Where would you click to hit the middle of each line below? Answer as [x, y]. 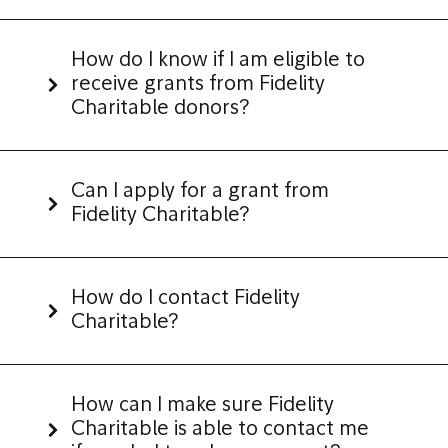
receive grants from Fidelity [198, 85]
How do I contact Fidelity [185, 299]
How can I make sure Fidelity [202, 406]
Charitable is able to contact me [220, 430]
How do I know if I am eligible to [218, 61]
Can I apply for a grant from [200, 192]
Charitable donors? [160, 109]
